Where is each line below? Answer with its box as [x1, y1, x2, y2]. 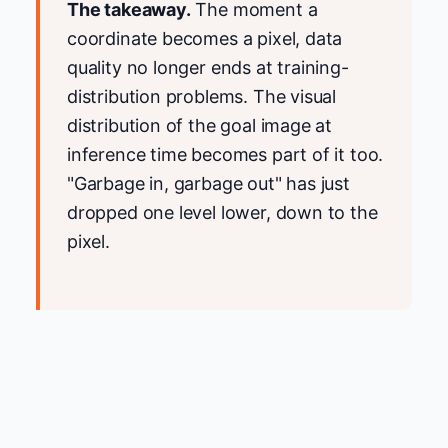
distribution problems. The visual [67, 86, 337, 108]
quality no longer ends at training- [67, 57, 349, 79]
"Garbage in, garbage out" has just [67, 173, 350, 195]
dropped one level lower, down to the [67, 202, 378, 224]
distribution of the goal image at [67, 115, 333, 137]
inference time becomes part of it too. [67, 144, 384, 166]
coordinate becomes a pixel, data [67, 28, 343, 50]
